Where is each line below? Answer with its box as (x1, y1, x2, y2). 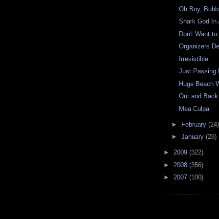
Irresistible (179, 55, 209, 63)
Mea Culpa (179, 105, 210, 112)
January (181, 133, 206, 141)
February (181, 120, 208, 128)
